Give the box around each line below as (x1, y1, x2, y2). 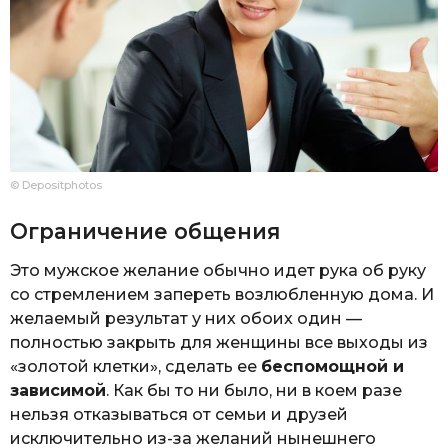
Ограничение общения (10, 218, 280, 244)
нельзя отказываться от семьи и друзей (10, 405, 348, 425)
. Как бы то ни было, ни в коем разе (106, 381, 402, 401)
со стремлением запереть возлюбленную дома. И (10, 285, 434, 305)
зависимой (10, 381, 106, 401)
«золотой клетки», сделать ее (10, 357, 261, 377)
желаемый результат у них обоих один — (10, 309, 362, 329)
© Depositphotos (10, 178, 102, 193)
